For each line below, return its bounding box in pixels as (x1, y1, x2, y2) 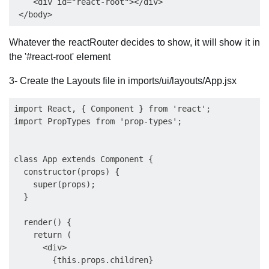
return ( (14, 230, 71, 240)
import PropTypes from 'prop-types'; (14, 116, 182, 126)
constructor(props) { (14, 167, 119, 177)
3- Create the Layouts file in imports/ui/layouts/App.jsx (9, 76, 237, 86)
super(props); (14, 180, 95, 189)
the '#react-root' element (9, 52, 110, 62)
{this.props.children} (14, 255, 153, 265)
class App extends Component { (14, 154, 153, 164)
